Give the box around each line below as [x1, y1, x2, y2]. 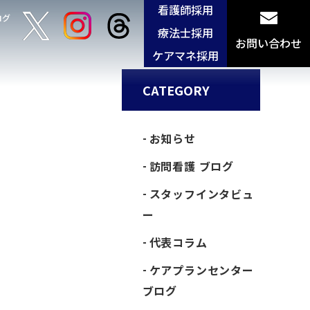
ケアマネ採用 [152, 46, 219, 64]
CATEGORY [142, 81, 210, 99]
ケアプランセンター [149, 262, 254, 278]
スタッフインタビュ [149, 185, 254, 202]
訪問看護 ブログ [149, 158, 235, 174]
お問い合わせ [235, 35, 302, 51]
